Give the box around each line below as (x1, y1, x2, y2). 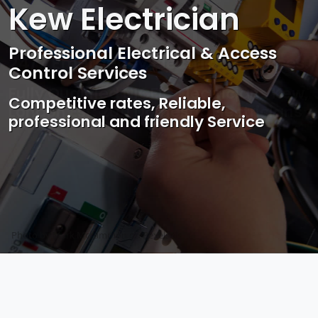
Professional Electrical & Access (9, 41, 277, 65)
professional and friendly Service (9, 111, 265, 133)
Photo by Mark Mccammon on (11, 228, 143, 241)
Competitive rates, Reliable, (9, 92, 226, 115)
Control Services (9, 61, 147, 85)
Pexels (143, 228, 170, 241)
